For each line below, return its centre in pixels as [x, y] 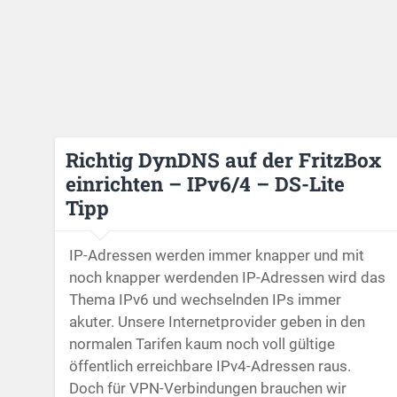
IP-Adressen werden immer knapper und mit [216, 256]
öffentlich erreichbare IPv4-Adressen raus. [210, 366]
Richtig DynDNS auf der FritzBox [223, 159]
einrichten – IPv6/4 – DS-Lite [205, 183]
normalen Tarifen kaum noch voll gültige [202, 344]
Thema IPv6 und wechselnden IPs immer [205, 300]
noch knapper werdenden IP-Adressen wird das [227, 278]
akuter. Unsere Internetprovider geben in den [217, 322]
